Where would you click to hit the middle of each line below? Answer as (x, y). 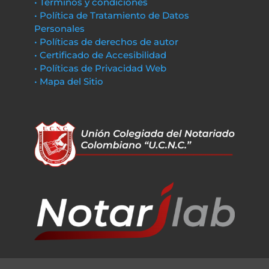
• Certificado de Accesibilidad (100, 55)
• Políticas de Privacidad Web (100, 68)
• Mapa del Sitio (70, 81)
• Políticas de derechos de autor (106, 42)
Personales (59, 29)
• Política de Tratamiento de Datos (111, 15)
